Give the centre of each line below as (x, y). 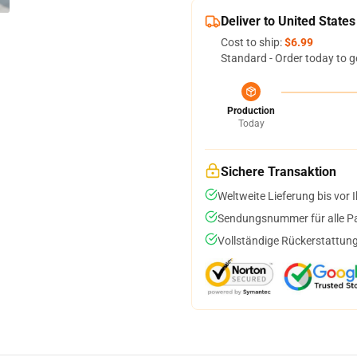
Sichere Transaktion (279, 172)
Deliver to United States (288, 21)
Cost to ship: (253, 42)
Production (251, 111)
